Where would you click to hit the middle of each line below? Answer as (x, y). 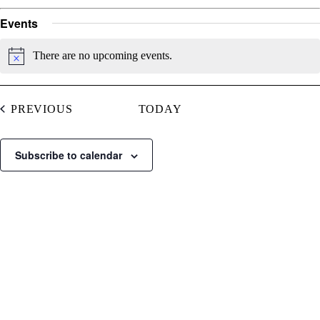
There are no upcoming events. (102, 56)
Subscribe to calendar (69, 155)
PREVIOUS (42, 109)
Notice (23, 61)
